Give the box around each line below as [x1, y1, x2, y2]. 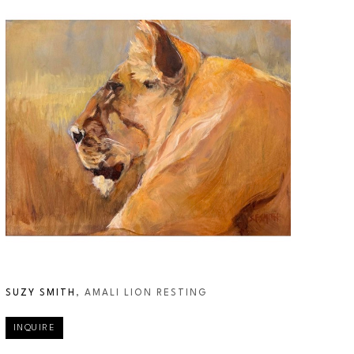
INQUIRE [13, 323, 56, 333]
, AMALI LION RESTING [75, 288, 208, 299]
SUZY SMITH [5, 288, 76, 299]
